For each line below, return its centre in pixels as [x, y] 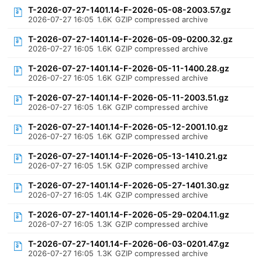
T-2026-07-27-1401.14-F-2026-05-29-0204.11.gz [129, 214]
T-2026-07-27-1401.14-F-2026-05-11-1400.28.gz [129, 68]
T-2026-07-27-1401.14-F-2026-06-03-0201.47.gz [129, 244]
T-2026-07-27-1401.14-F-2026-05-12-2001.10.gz [128, 127]
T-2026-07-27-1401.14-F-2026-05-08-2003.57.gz [130, 10]
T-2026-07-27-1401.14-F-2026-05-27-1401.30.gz [129, 185]
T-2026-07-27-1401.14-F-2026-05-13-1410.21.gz [128, 156]
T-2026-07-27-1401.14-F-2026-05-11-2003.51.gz [129, 97]
